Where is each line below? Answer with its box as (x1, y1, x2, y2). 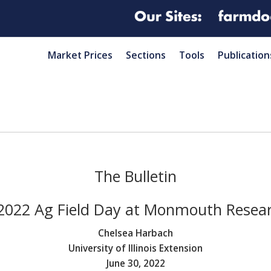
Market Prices (48, 48, 113, 62)
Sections (126, 48, 166, 62)
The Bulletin (94, 165, 177, 186)
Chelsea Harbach (98, 227, 173, 240)
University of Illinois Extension (68, 242, 203, 255)
